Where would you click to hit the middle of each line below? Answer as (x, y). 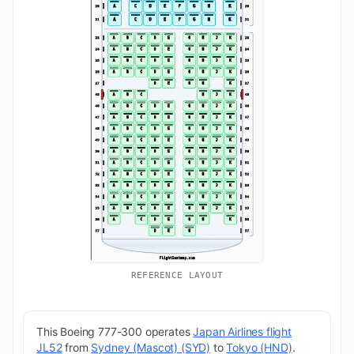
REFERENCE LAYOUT (177, 276)
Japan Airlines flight (243, 332)
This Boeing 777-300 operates (115, 332)
